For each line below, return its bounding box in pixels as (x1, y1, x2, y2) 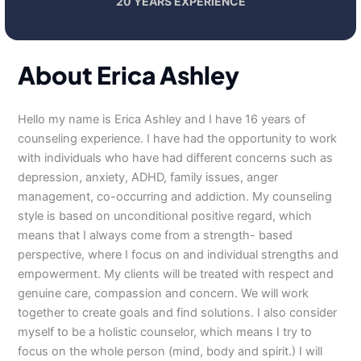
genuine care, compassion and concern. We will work (18, 286, 309, 301)
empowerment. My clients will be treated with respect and (18, 267, 334, 281)
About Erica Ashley (18, 60, 240, 90)
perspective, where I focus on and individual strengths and (18, 247, 339, 262)
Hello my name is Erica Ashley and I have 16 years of (18, 112, 306, 127)
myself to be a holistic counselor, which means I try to (18, 325, 313, 339)
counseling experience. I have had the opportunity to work (18, 131, 338, 146)
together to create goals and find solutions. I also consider (18, 305, 338, 320)
